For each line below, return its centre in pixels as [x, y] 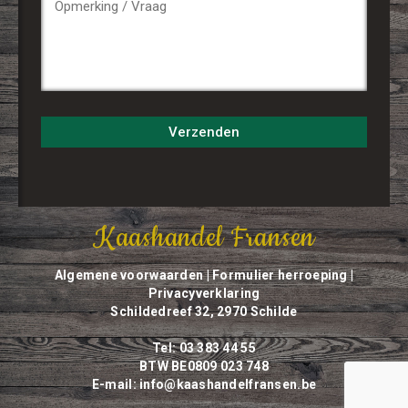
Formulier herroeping [280, 275]
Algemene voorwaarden [129, 275]
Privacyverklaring [204, 293]
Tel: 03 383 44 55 [204, 347]
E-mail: [116, 384]
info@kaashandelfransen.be [228, 384]
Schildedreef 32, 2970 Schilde [204, 311]
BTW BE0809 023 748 [204, 366]
